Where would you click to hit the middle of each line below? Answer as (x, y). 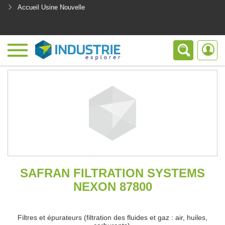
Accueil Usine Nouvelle (51, 7)
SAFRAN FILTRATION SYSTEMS (113, 173)
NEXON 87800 (113, 187)
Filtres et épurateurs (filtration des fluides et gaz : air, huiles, (113, 217)
